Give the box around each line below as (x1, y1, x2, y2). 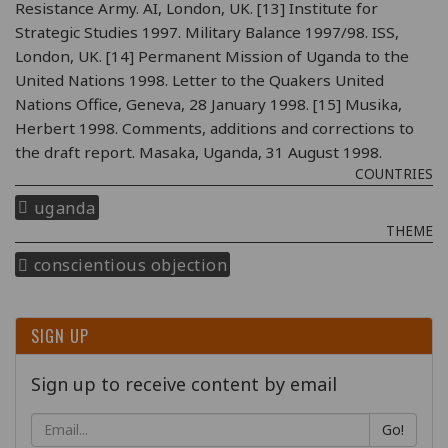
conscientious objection (33, 253, 227, 276)
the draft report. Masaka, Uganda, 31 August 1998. (15, 141, 382, 162)
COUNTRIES (355, 164, 433, 183)
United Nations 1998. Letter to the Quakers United (15, 69, 384, 90)
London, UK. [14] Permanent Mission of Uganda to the (15, 45, 409, 66)
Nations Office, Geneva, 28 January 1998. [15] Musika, (15, 93, 402, 114)
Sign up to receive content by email (31, 371, 337, 396)
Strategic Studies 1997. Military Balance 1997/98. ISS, (15, 21, 399, 42)
